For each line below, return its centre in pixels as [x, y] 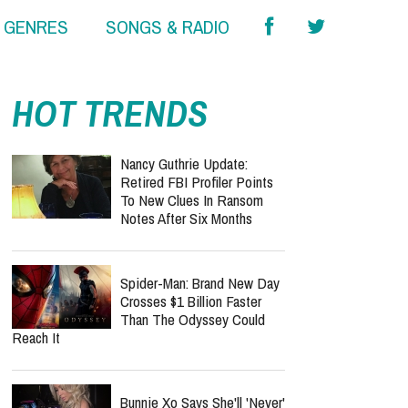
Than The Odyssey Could [193, 319]
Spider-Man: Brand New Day [200, 283]
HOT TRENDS [110, 113]
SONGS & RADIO [167, 27]
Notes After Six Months [186, 218]
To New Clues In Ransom [192, 200]
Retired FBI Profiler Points [197, 182]
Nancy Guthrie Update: [184, 163]
